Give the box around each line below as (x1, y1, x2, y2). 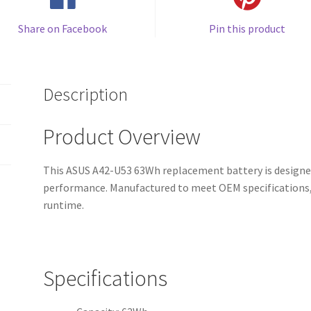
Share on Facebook (18, 21, 108, 35)
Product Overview (43, 123, 201, 151)
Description (43, 83, 128, 106)
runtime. (43, 198, 85, 212)
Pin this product (209, 21, 286, 35)
